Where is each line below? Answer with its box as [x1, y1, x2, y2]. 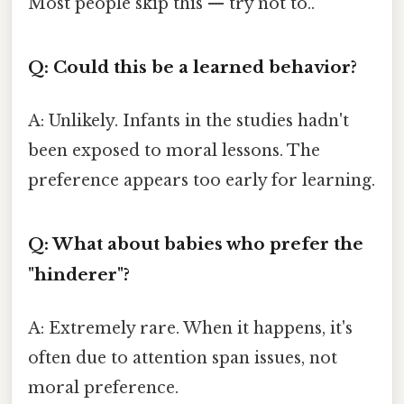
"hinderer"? [28, 263, 130, 285]
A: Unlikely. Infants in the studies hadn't [28, 111, 349, 132]
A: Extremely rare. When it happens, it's [28, 318, 353, 339]
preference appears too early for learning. [28, 170, 375, 191]
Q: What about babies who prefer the [28, 233, 363, 254]
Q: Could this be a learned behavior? [28, 56, 357, 78]
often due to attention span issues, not [28, 348, 337, 369]
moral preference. [28, 378, 179, 399]
